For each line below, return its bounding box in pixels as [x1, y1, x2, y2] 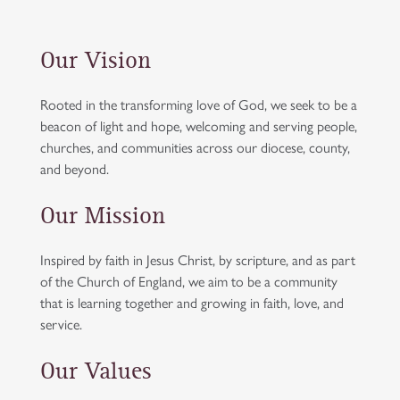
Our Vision [40, 49, 151, 73]
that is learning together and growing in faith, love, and [40, 292, 344, 312]
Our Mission [40, 204, 165, 229]
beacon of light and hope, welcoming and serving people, [40, 115, 357, 136]
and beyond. [40, 158, 109, 179]
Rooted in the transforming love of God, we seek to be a [40, 94, 357, 114]
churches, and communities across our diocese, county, [40, 137, 350, 157]
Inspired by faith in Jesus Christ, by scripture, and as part [40, 249, 355, 270]
